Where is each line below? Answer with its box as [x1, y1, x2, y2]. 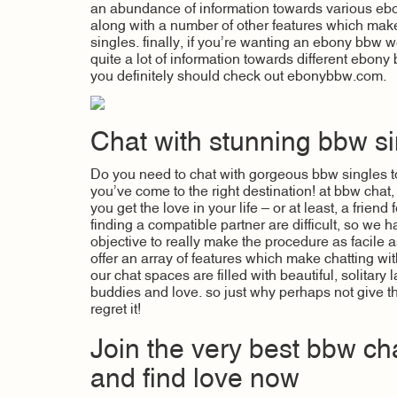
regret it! [90, 302, 141, 317]
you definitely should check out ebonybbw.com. [90, 69, 386, 84]
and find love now [90, 367, 300, 393]
